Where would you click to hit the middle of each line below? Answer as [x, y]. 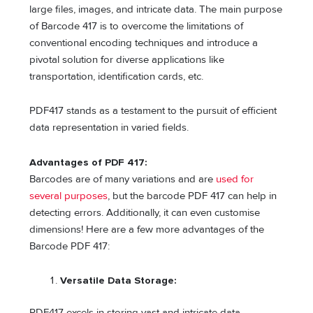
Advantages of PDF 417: [89, 162]
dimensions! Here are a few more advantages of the [147, 229]
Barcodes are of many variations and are [123, 179]
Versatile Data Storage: [119, 281]
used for [235, 179]
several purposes [69, 196]
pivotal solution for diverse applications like [127, 59]
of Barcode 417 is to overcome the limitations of [137, 26]
